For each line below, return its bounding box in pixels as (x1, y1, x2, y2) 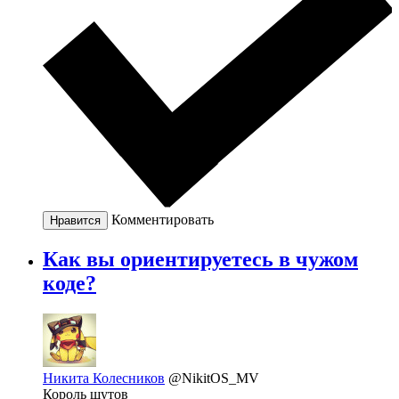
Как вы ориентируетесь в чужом (43, 247, 358, 271)
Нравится (50, 213, 101, 227)
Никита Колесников (43, 370, 165, 386)
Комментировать (111, 211, 214, 227)
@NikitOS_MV (168, 370, 259, 386)
